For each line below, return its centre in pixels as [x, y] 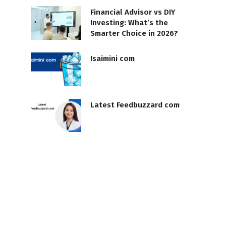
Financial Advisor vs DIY [133, 12]
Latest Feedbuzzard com [135, 105]
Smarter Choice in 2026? [134, 34]
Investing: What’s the [129, 23]
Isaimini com [112, 58]
